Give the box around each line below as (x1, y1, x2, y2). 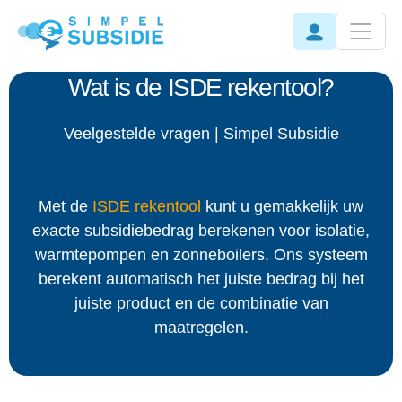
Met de (39, 197, 92, 216)
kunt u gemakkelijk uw (201, 197, 363, 216)
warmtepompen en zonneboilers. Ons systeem (34, 246, 368, 265)
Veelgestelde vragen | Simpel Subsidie (63, 125, 339, 144)
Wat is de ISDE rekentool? (68, 74, 334, 102)
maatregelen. (153, 319, 249, 337)
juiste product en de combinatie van (74, 294, 328, 313)
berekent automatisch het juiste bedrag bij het (38, 270, 364, 289)
